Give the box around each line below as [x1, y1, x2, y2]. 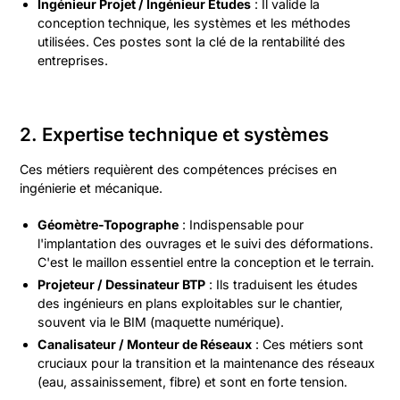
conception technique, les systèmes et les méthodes [37, 15, 352, 30]
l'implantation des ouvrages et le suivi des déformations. [37, 236, 374, 251]
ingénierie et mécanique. [20, 180, 163, 196]
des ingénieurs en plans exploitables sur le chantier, [37, 296, 344, 311]
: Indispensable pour [179, 217, 304, 232]
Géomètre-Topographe [37, 217, 179, 232]
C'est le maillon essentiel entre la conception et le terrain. [37, 254, 375, 270]
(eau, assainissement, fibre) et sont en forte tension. [37, 374, 348, 389]
